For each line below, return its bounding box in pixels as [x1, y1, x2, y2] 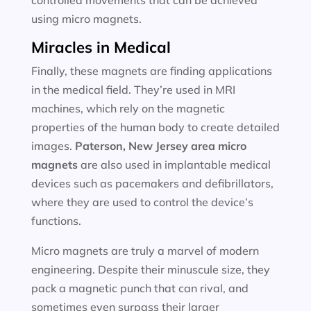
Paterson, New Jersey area [74, 139, 218, 153]
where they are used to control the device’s [31, 195, 253, 209]
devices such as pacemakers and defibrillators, [31, 176, 274, 190]
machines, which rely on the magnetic [31, 101, 225, 115]
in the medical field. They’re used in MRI [31, 83, 235, 96]
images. [31, 139, 75, 153]
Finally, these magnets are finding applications [31, 64, 272, 78]
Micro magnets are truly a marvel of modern [31, 244, 259, 258]
